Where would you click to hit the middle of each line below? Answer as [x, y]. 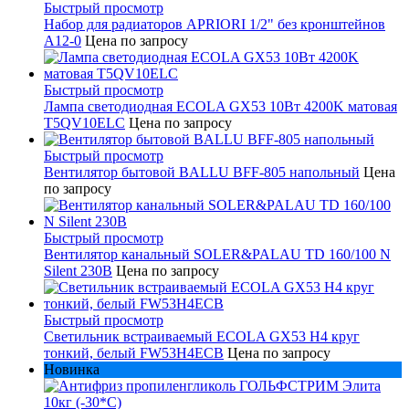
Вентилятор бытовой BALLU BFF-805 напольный [202, 172]
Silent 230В [78, 270]
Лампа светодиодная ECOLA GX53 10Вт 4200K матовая [220, 106]
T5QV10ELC [84, 122]
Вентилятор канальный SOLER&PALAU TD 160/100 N [217, 254]
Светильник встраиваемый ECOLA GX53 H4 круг [202, 336]
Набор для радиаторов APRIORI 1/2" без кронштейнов [215, 24]
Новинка [72, 369]
